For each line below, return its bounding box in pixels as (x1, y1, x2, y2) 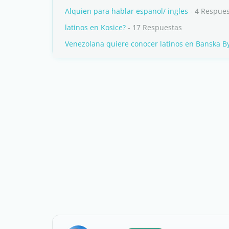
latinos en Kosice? (65, 22, 126, 32)
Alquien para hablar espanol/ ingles (65, 6, 188, 16)
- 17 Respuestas (126, 22, 182, 32)
